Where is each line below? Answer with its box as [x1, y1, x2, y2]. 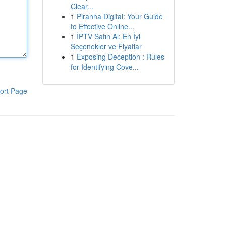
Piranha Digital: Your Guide [76, 11, 163, 21]
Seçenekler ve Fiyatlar [70, 41, 142, 51]
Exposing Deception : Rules [76, 51, 164, 62]
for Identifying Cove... [70, 62, 139, 72]
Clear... [70, 1, 93, 11]
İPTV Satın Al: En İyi [76, 31, 140, 41]
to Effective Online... [70, 21, 134, 31]
